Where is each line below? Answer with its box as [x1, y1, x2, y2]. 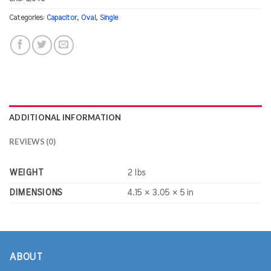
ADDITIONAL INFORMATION [9, 113, 122, 123]
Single [100, 14, 118, 22]
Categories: [9, 14, 47, 22]
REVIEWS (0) [9, 137, 56, 147]
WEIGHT [9, 168, 44, 178]
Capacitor [47, 14, 77, 22]
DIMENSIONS [9, 188, 63, 198]
